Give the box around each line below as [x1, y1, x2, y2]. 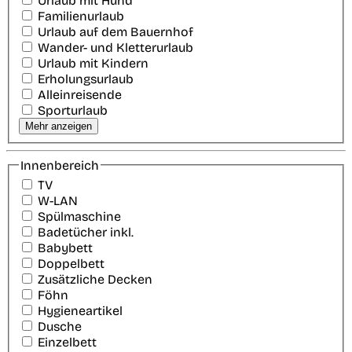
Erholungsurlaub [38, 71, 134, 86]
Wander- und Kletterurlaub [38, 39, 193, 55]
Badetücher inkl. [38, 225, 134, 240]
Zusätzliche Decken [38, 272, 152, 288]
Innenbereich [20, 157, 99, 173]
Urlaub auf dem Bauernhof [38, 24, 193, 39]
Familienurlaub [38, 8, 124, 24]
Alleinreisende [38, 86, 122, 102]
